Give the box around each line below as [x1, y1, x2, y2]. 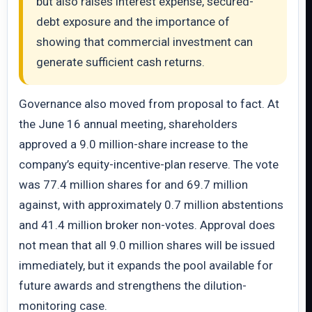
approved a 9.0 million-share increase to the [19, 137, 248, 151]
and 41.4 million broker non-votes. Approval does [19, 218, 275, 232]
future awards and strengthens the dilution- [19, 279, 247, 292]
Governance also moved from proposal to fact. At [19, 97, 279, 111]
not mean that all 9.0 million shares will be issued [19, 238, 275, 252]
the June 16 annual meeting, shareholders [19, 117, 237, 131]
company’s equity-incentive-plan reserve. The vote [19, 157, 279, 171]
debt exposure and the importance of [36, 15, 230, 29]
